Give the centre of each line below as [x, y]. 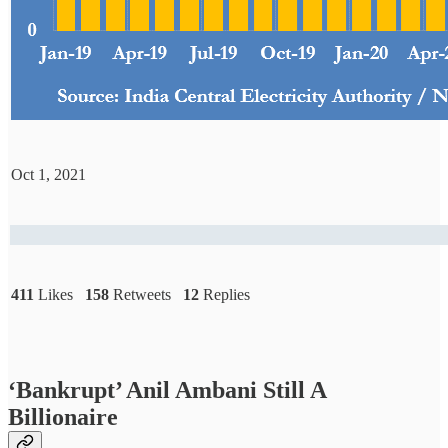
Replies [224, 295]
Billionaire [63, 417]
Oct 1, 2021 [48, 175]
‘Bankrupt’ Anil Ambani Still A [167, 390]
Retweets [146, 295]
